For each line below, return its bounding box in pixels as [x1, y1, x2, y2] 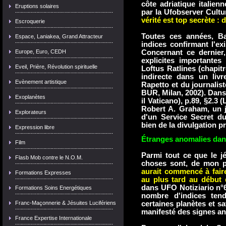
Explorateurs [15, 109, 46, 115]
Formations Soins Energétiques [15, 185, 92, 191]
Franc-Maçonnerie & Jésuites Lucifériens [15, 200, 116, 206]
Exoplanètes [15, 94, 45, 100]
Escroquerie [15, 18, 45, 24]
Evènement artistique [15, 79, 67, 85]
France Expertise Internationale [15, 215, 92, 221]
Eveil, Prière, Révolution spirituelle [15, 64, 97, 70]
